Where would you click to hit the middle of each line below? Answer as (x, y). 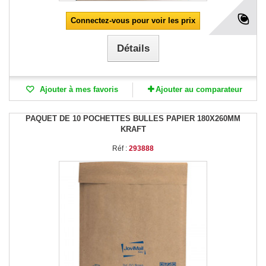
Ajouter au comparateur (199, 89)
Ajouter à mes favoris (77, 89)
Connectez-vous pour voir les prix (133, 20)
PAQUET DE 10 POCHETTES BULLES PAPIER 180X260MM (133, 118)
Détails (133, 48)
